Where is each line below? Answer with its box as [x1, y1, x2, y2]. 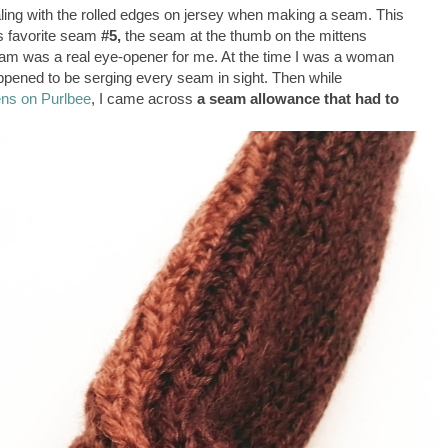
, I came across [91, 90, 197, 108]
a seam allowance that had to [197, 90, 399, 108]
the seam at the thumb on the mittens [121, 27, 367, 45]
